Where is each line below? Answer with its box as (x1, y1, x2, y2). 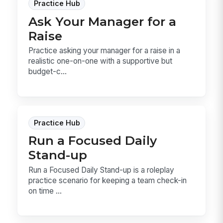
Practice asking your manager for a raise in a (28, 46, 181, 56)
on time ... (28, 186, 62, 196)
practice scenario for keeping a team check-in (28, 175, 187, 185)
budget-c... (28, 67, 67, 77)
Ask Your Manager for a (28, 13, 177, 29)
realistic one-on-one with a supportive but (28, 56, 173, 66)
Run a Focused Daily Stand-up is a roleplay (28, 165, 175, 175)
